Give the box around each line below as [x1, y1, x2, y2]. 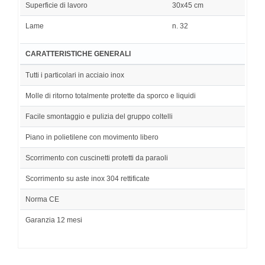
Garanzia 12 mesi [25, 215, 82, 224]
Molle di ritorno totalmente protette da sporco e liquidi [25, 91, 196, 100]
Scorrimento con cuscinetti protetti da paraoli [25, 153, 168, 162]
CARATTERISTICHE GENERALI [25, 49, 131, 58]
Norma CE [25, 195, 59, 203]
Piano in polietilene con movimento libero [25, 132, 159, 141]
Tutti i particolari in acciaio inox [25, 70, 124, 79]
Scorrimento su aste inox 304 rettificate [25, 174, 150, 183]
